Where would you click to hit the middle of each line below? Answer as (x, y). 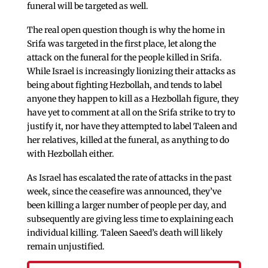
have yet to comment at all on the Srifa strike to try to (131, 112)
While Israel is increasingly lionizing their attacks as (131, 71)
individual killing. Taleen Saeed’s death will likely (124, 232)
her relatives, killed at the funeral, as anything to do (128, 140)
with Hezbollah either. (70, 153)
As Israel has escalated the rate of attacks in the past (129, 177)
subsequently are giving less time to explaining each (130, 219)
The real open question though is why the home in (126, 30)
